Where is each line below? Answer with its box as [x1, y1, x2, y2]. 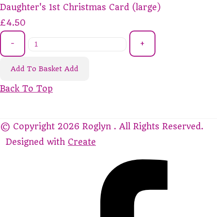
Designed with [6, 137, 68, 147]
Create [68, 137, 96, 147]
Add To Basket [11, 64, 62, 73]
